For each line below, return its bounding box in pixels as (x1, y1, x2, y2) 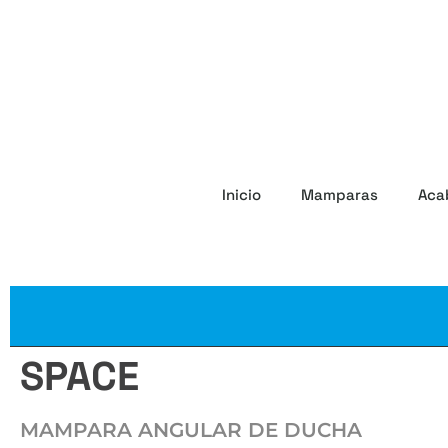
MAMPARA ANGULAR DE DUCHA (20, 417, 362, 442)
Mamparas (300, 184, 378, 204)
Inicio (221, 184, 261, 204)
